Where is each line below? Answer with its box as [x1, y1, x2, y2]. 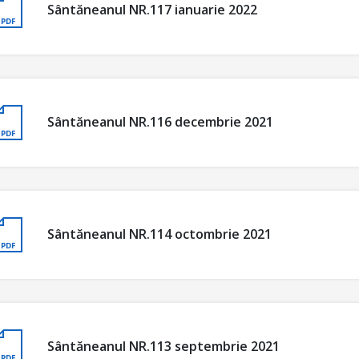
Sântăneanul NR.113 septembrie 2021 [47, 337, 280, 356]
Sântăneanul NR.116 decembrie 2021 [47, 113, 273, 131]
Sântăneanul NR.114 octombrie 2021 [47, 225, 272, 244]
